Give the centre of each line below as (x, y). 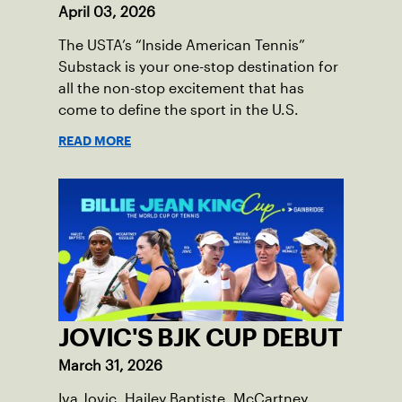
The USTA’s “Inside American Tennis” (182, 45)
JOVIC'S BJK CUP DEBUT (201, 337)
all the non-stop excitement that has (181, 88)
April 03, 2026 (107, 12)
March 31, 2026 (110, 365)
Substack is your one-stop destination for (198, 66)
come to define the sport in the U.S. (179, 109)
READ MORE (95, 140)
